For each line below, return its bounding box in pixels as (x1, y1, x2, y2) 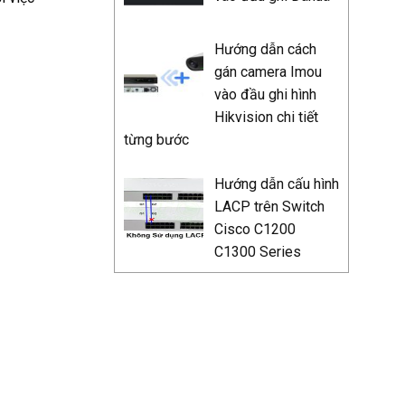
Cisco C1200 (214, 220, 296, 238)
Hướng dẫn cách (214, 40, 316, 58)
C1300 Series (214, 242, 301, 260)
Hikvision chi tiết (214, 108, 318, 126)
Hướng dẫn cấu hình (214, 174, 339, 193)
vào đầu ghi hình (214, 85, 316, 103)
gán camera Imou (214, 62, 322, 80)
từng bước (124, 130, 189, 148)
